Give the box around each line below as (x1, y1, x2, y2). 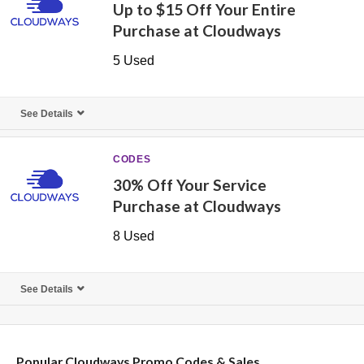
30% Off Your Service (113, 175, 267, 194)
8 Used (113, 229, 155, 243)
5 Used (113, 54, 155, 67)
